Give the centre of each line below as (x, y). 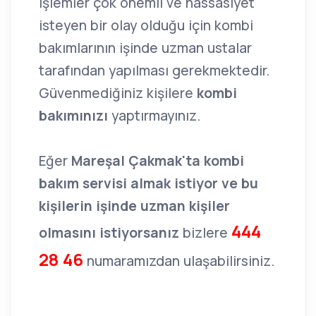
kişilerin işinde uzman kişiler (134, 206)
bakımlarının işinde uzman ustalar (145, 48)
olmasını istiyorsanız (111, 233)
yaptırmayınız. (156, 116)
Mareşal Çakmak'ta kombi (158, 161)
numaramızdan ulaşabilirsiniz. (179, 261)
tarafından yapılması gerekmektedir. (154, 71)
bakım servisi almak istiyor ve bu (148, 184)
